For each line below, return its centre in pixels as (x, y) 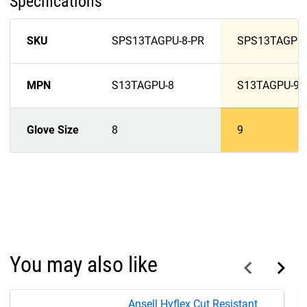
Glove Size (53, 130)
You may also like (84, 265)
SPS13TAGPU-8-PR (158, 41)
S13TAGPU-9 (268, 86)
